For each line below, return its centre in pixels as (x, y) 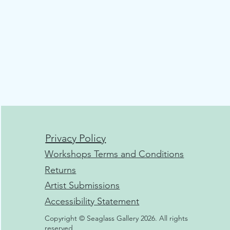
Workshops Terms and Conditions (114, 154)
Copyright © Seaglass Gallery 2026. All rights (117, 218)
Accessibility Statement (92, 201)
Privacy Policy (76, 138)
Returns (61, 170)
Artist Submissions (82, 185)
